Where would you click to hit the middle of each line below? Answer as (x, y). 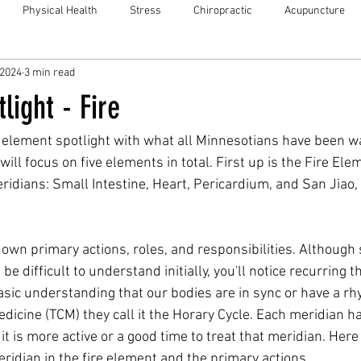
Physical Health (60, 10)
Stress (145, 10)
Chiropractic (223, 10)
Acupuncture (315, 10)
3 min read (50, 73)
